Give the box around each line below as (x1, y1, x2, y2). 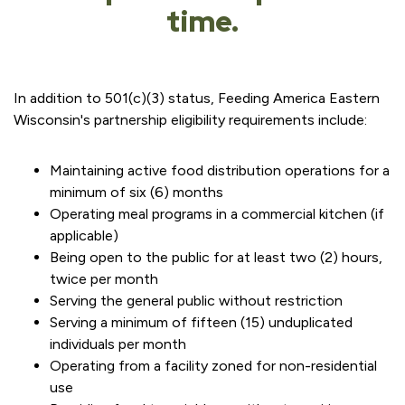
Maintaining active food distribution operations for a (50, 162, 390, 179)
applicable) (50, 227, 118, 244)
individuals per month (50, 335, 186, 353)
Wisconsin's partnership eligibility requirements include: (14, 111, 367, 128)
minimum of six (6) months (50, 184, 223, 201)
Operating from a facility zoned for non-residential (50, 357, 377, 374)
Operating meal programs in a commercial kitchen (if (50, 205, 384, 222)
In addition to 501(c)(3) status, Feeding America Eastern (14, 89, 380, 107)
